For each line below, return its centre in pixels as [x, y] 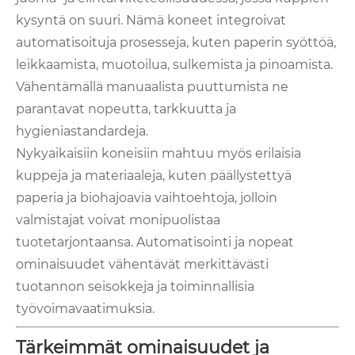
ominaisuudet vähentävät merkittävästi [142, 265]
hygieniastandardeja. [82, 132]
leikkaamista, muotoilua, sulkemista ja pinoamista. [174, 65]
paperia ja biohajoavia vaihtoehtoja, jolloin [147, 198]
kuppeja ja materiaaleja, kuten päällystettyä [154, 176]
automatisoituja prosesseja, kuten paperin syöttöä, [176, 43]
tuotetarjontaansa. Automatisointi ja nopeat [155, 242]
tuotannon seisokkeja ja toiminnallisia [135, 287]
